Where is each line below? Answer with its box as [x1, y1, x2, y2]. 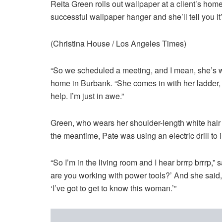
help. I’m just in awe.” [51, 90, 124, 102]
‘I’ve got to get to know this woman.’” [51, 182, 176, 194]
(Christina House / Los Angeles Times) [51, 38, 186, 50]
